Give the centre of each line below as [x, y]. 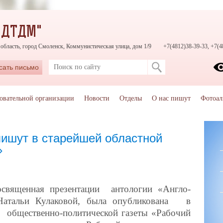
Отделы [130, 98]
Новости [97, 98]
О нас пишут [171, 98]
